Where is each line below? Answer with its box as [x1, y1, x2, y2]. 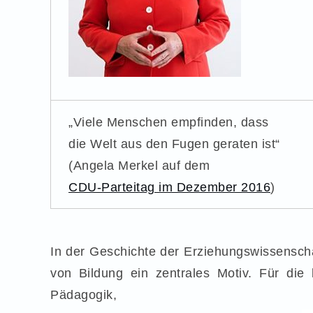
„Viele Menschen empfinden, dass [68, 114, 269, 130]
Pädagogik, [50, 286, 117, 303]
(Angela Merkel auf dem [68, 157, 210, 173]
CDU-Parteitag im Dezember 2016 [68, 179, 270, 195]
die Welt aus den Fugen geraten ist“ [68, 136, 280, 152]
